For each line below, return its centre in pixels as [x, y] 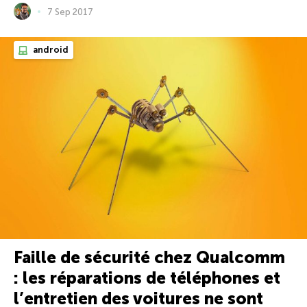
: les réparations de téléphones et [147, 278]
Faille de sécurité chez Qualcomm [149, 257]
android [50, 50]
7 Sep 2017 [70, 12]
